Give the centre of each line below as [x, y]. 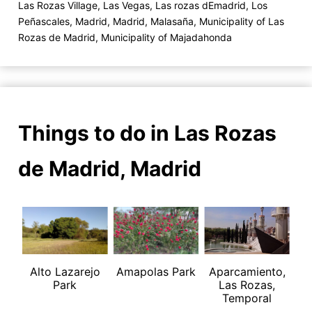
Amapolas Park [156, 272]
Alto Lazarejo [65, 272]
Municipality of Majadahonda [166, 37]
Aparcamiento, [247, 272]
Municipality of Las [242, 21]
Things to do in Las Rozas [147, 133]
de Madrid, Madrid [110, 168]
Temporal [247, 298]
